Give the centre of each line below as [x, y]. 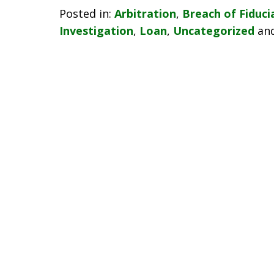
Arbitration [145, 13]
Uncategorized [214, 30]
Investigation [96, 30]
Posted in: [85, 13]
